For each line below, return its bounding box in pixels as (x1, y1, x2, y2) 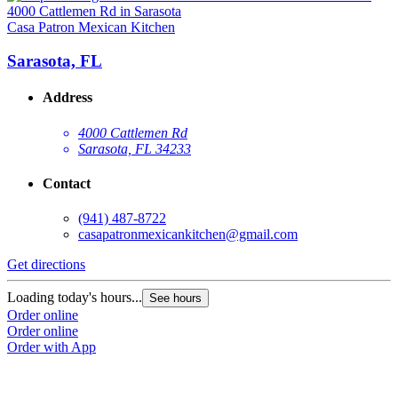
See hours (149, 291, 202, 306)
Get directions (7, 257, 85, 273)
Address (43, 90, 92, 106)
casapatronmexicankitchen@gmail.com (78, 227, 298, 243)
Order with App (7, 339, 96, 355)
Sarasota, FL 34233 (78, 140, 191, 156)
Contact (43, 176, 91, 192)
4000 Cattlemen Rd (78, 124, 187, 140)
